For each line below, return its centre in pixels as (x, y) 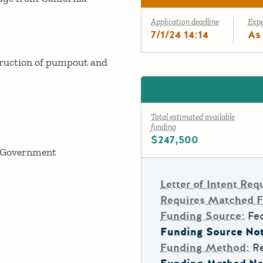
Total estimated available (193, 117)
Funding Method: (205, 248)
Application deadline (185, 22)
